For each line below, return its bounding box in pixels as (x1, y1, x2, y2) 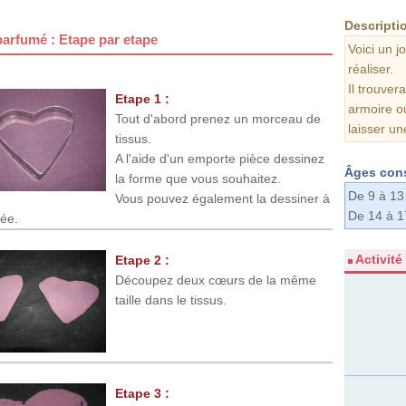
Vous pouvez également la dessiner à (115, 191, 330, 207)
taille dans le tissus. (115, 293, 227, 308)
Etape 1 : (115, 92, 169, 107)
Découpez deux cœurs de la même (115, 273, 316, 288)
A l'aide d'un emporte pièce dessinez (115, 151, 324, 167)
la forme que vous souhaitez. (115, 171, 281, 187)
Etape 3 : (115, 386, 169, 401)
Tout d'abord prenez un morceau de (115, 111, 321, 127)
